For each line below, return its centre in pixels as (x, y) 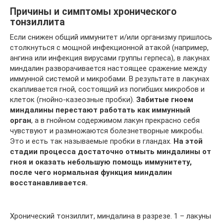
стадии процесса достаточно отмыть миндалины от (111, 152)
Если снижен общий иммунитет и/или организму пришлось (111, 37)
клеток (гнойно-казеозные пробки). (73, 100)
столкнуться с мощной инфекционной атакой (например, (109, 48)
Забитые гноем (165, 100)
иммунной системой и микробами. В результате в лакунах (110, 79)
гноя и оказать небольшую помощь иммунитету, (101, 162)
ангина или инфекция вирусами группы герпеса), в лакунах (110, 58)
